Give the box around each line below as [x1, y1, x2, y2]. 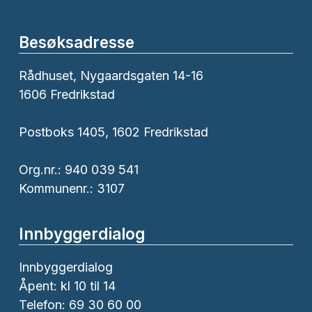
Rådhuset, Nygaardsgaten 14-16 [19, 68, 203, 84]
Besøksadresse [19, 33, 134, 52]
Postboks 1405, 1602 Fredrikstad [19, 125, 208, 140]
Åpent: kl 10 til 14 [19, 279, 116, 294]
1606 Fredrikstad [19, 87, 115, 102]
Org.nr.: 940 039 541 [19, 162, 139, 178]
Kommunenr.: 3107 [19, 181, 125, 196]
